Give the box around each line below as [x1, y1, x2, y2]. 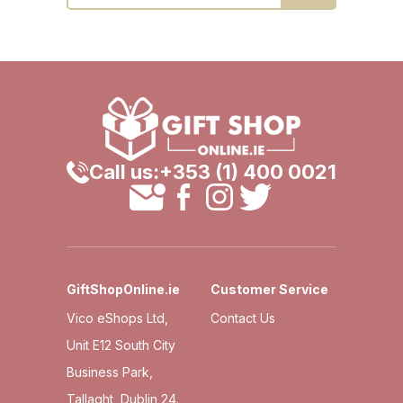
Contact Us [210, 309, 275, 326]
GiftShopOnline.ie [67, 281, 180, 297]
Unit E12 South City [67, 336, 175, 353]
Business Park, [67, 363, 153, 380]
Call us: [89, 160, 159, 184]
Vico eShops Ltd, [67, 309, 168, 326]
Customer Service [210, 281, 328, 297]
